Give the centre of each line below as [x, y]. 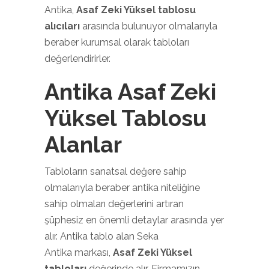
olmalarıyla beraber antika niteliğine [122, 188]
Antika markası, [79, 252]
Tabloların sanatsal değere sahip [116, 171]
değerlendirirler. [77, 59]
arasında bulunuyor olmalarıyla [150, 26]
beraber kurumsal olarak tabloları [117, 42]
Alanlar [83, 145]
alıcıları [63, 26]
